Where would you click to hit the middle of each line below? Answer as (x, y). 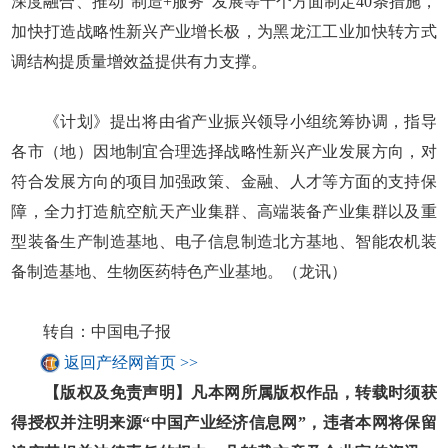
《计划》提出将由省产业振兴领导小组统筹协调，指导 (224, 121)
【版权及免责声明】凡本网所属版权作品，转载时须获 (224, 392)
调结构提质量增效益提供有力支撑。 (139, 61)
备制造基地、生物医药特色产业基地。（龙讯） (179, 271)
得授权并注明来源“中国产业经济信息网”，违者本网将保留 (224, 422)
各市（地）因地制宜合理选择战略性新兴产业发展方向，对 (224, 151)
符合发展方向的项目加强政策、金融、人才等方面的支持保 (224, 181)
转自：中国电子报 (91, 331)
